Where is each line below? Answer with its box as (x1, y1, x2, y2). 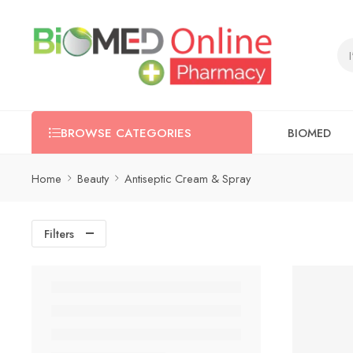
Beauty (77, 169, 109, 187)
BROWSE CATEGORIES (61, 124, 191, 142)
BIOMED (288, 124, 331, 141)
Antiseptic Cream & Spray (124, 169, 251, 187)
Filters (44, 225, 74, 242)
